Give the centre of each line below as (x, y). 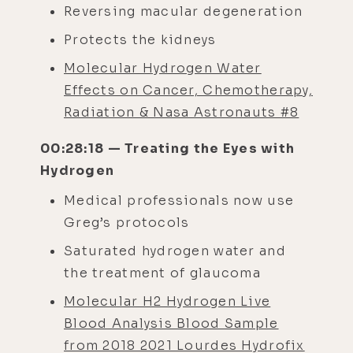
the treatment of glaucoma (165, 273)
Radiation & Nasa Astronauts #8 (182, 112)
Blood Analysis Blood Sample (171, 323)
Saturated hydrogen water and (175, 251)
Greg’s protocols (127, 222)
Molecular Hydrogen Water (163, 68)
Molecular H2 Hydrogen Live (167, 301)
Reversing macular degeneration (186, 11)
